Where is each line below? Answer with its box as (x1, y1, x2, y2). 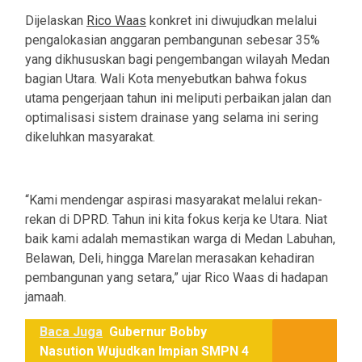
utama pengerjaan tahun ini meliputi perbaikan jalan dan (25, 90, 331, 107)
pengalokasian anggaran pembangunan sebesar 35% (25, 32, 320, 48)
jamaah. (25, 289, 66, 305)
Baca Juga (40, 324, 103, 340)
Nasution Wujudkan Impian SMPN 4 (40, 343, 249, 360)
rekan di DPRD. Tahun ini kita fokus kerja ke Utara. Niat (25, 212, 327, 228)
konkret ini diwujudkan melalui (146, 13, 317, 29)
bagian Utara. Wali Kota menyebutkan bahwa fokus (25, 71, 307, 87)
